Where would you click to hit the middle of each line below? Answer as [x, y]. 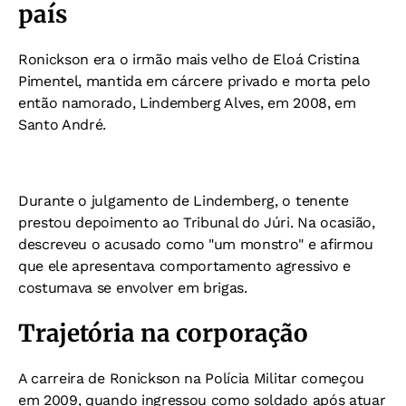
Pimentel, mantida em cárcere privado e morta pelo [194, 81]
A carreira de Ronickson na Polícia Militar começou [191, 378]
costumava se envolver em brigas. [133, 288]
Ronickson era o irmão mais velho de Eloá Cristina [189, 59]
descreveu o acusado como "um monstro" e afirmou [196, 244]
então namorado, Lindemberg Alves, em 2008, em [187, 103]
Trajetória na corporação [163, 333]
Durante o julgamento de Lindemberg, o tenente [184, 201]
